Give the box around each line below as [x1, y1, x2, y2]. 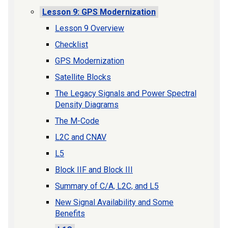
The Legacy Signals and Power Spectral [55, 88, 196, 98]
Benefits [55, 208, 85, 218]
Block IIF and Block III [55, 164, 133, 175]
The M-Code [55, 116, 99, 126]
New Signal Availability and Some [55, 197, 174, 207]
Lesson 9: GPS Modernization [42, 7, 156, 17]
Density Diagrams [55, 99, 119, 109]
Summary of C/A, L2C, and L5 [55, 181, 159, 191]
